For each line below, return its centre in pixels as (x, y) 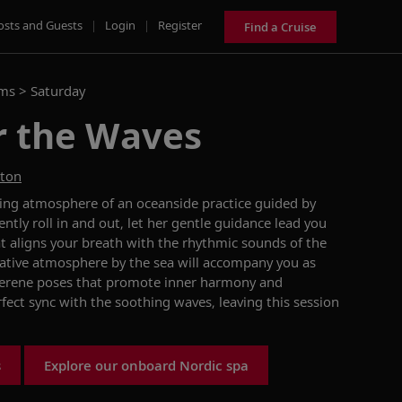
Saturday (58, 91)
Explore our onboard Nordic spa (146, 365)
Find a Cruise (280, 26)
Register (180, 25)
